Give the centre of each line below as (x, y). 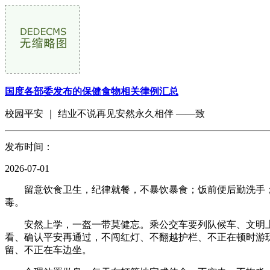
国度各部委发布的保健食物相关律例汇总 (92, 91)
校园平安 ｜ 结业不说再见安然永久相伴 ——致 (105, 114)
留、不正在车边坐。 (48, 250)
